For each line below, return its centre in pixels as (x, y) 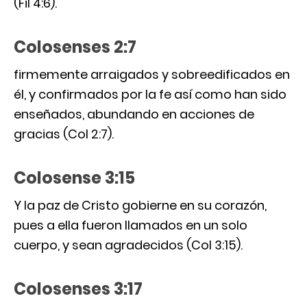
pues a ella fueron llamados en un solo (131, 225)
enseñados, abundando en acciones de (134, 114)
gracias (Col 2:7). (64, 134)
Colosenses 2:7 (75, 47)
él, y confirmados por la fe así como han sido (150, 94)
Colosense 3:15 (74, 177)
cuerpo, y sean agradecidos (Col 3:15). (128, 245)
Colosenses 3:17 (78, 288)
